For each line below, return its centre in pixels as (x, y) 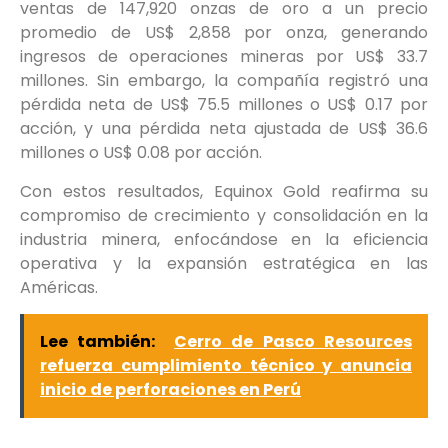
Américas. (61, 287)
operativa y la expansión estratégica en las (224, 263)
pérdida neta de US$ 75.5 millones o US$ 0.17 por (224, 105)
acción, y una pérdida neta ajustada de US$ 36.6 (224, 129)
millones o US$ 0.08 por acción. (143, 153)
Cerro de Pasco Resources (293, 342)
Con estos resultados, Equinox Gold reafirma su (224, 191)
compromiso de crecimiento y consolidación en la (224, 215)
